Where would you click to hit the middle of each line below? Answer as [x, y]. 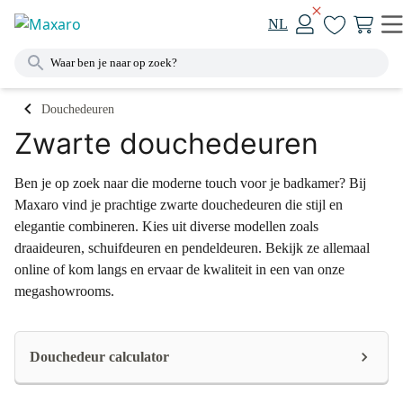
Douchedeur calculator [99, 357]
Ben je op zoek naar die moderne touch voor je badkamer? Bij [190, 183]
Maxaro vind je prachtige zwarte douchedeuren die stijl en [179, 205]
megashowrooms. [64, 291]
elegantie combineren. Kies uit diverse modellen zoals [166, 226]
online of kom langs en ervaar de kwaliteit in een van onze [179, 269]
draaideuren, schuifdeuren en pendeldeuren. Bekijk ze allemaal [192, 248]
